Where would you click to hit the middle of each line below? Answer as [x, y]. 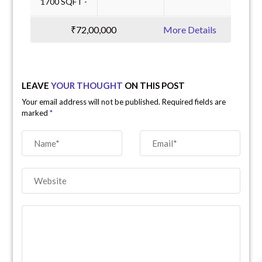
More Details [190, 30]
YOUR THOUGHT [87, 86]
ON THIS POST [154, 86]
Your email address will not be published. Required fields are [124, 102]
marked [36, 113]
